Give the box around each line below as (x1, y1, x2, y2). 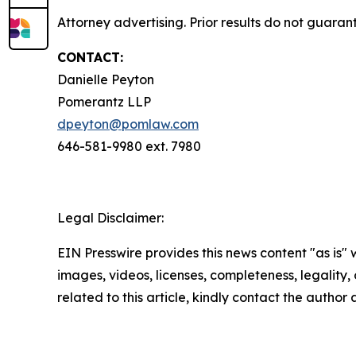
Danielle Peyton (57, 72, 154, 87)
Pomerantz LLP (57, 94, 151, 110)
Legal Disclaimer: (57, 210, 164, 226)
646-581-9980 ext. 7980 (57, 138, 201, 154)
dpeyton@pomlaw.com (57, 116, 199, 132)
